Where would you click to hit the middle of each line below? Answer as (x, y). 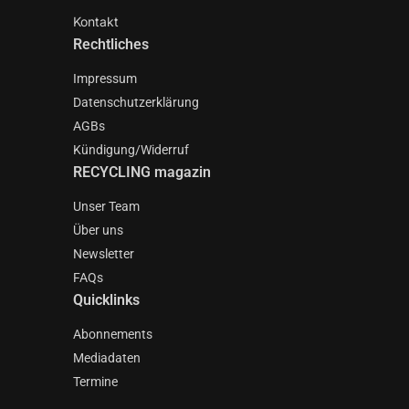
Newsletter (104, 254)
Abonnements (113, 334)
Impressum (105, 79)
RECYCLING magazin (142, 172)
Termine (95, 382)
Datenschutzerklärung (136, 102)
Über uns (98, 230)
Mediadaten (107, 358)
